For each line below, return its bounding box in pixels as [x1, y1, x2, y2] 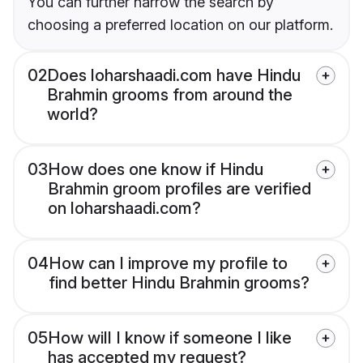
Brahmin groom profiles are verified [48, 179, 311, 199]
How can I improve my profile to [49, 254, 288, 274]
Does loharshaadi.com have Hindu [47, 66, 301, 86]
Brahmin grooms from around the [47, 85, 293, 105]
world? [47, 105, 98, 125]
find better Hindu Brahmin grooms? [49, 273, 310, 293]
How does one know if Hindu [48, 160, 263, 180]
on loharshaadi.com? [48, 199, 201, 219]
